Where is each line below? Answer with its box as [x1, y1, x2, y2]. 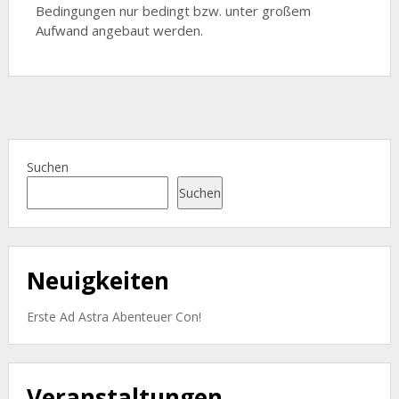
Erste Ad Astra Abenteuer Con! [26, 308, 201, 326]
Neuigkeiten [26, 265, 169, 297]
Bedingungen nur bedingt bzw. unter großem [35, 2, 311, 20]
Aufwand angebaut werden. [35, 21, 203, 40]
